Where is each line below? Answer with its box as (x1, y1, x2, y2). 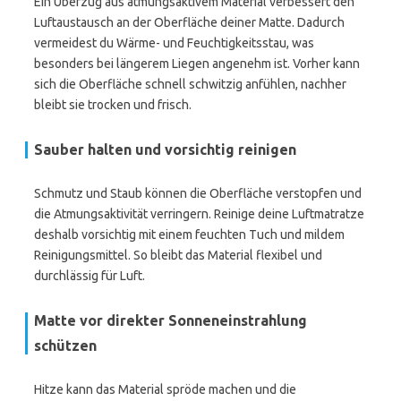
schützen (34, 337, 97, 354)
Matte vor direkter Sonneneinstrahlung (34, 312, 307, 328)
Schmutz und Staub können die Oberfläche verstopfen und (34, 186, 362, 200)
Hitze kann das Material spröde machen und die (34, 382, 296, 397)
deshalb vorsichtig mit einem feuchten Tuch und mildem (34, 227, 345, 242)
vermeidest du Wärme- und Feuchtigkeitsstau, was (34, 36, 314, 50)
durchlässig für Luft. (34, 269, 145, 283)
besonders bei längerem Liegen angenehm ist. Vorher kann (34, 56, 360, 71)
